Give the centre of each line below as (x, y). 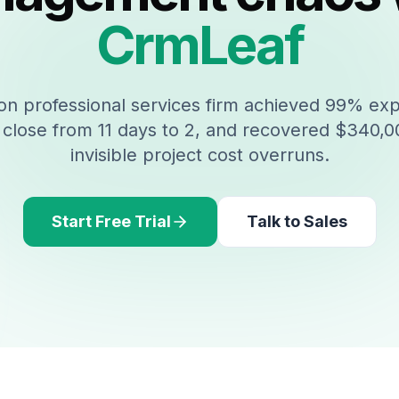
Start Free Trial (111, 221)
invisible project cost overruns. (199, 155)
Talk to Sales (297, 221)
